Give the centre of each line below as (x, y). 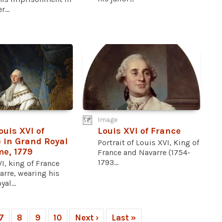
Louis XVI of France (139, 131)
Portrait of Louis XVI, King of (149, 142)
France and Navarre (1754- (144, 152)
